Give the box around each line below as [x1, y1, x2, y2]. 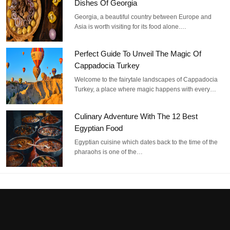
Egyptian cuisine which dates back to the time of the [74, 138, 218, 146]
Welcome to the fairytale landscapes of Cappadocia [74, 75, 218, 83]
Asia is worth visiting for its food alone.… [74, 23, 187, 30]
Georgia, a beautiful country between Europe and [74, 13, 212, 21]
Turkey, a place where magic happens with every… [74, 85, 217, 93]
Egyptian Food [74, 123, 123, 132]
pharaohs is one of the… [74, 148, 143, 156]
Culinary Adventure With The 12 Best [74, 111, 198, 121]
